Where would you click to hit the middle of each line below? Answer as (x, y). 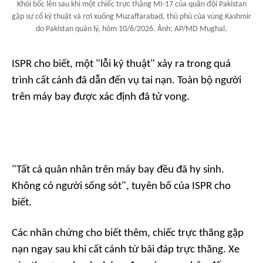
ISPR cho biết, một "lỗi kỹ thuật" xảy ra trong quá (121, 64)
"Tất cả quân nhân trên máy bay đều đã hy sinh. (118, 170)
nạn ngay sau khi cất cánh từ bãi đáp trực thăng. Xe (126, 249)
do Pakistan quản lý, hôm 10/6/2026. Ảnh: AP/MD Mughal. (131, 29)
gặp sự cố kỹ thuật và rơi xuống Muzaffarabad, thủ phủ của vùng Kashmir (131, 16)
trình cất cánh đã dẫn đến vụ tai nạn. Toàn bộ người (127, 80)
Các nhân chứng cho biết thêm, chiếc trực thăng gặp (128, 233)
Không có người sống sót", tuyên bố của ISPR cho (121, 186)
